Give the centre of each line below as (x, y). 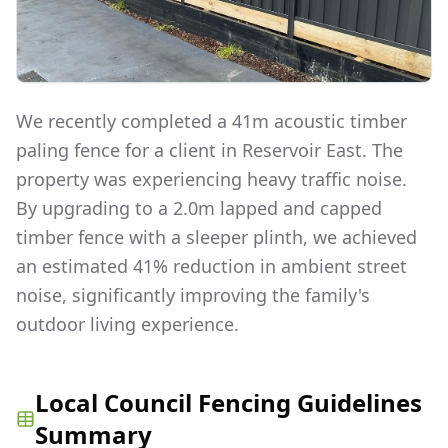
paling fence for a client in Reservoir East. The (209, 149)
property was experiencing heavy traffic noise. (211, 178)
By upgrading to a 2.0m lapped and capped (199, 207)
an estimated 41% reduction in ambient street (211, 265)
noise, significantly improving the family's (193, 294)
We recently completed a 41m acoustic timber (211, 120)
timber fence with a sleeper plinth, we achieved (216, 236)
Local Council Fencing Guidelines (228, 402)
